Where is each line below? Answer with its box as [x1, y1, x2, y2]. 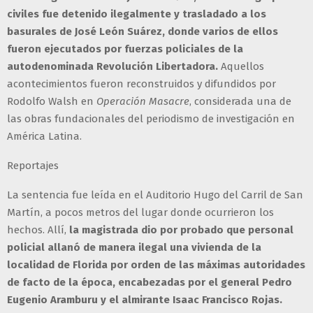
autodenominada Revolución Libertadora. [7, 60, 218, 73]
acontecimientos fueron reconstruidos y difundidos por [7, 78, 276, 91]
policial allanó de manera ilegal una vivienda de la [7, 241, 261, 254]
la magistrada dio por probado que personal [69, 224, 293, 237]
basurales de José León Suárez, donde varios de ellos [7, 25, 278, 38]
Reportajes [7, 159, 59, 173]
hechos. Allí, [7, 224, 69, 237]
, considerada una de [189, 95, 291, 108]
